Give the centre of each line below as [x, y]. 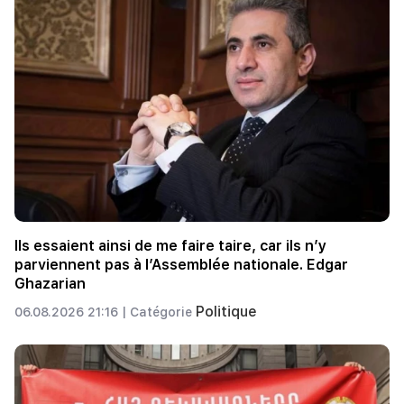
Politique [226, 311]
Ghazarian [50, 283]
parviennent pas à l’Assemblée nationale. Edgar [181, 264]
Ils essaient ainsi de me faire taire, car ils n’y [170, 245]
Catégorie [163, 312]
